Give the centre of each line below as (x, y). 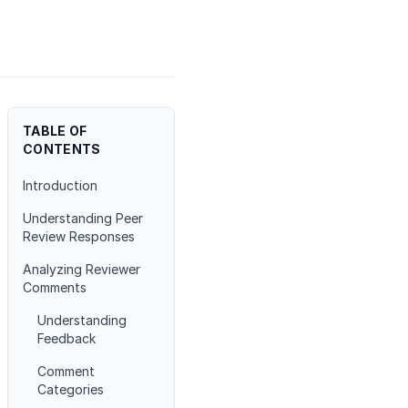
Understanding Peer (83, 218)
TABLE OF (55, 131)
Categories (71, 389)
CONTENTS (62, 149)
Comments (55, 287)
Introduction (60, 185)
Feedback (66, 338)
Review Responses (79, 236)
